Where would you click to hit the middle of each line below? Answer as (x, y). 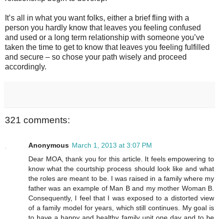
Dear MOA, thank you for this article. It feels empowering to (121, 159)
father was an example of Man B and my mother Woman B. (121, 188)
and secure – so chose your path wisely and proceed (96, 57)
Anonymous (49, 145)
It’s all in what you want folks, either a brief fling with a (97, 18)
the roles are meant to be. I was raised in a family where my (121, 179)
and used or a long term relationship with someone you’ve (105, 37)
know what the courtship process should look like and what (121, 169)
